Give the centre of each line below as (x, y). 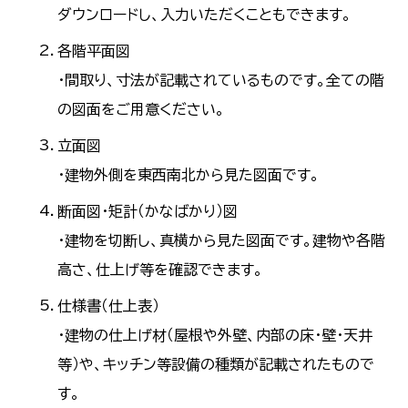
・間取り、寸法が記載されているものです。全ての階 (221, 81)
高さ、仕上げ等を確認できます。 (161, 270)
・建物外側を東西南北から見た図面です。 (189, 175)
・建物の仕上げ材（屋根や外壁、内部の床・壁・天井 (215, 336)
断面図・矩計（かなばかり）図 (148, 212)
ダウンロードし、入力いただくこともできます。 (205, 15)
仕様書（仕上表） (109, 306)
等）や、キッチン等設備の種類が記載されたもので (216, 365)
